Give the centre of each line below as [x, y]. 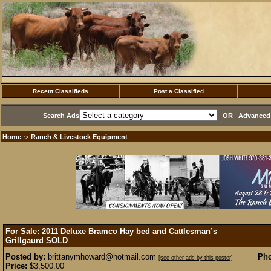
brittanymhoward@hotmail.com [102, 257]
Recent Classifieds [60, 91]
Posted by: [25, 257]
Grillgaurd [26, 240]
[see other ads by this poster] [196, 258]
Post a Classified [179, 91]
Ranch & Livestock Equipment [79, 137]
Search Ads [61, 116]
